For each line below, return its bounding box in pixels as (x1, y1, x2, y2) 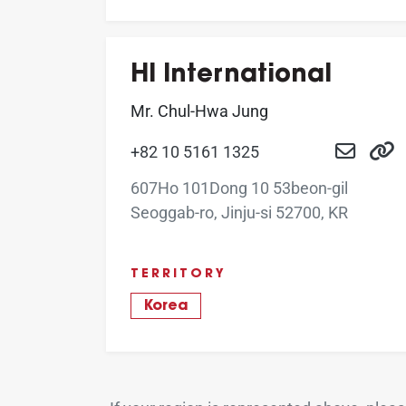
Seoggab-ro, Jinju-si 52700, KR (130, 203, 348, 223)
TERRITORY (130, 268, 227, 282)
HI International (130, 63, 332, 88)
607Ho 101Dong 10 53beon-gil (130, 179, 348, 198)
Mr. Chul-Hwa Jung (130, 101, 268, 121)
